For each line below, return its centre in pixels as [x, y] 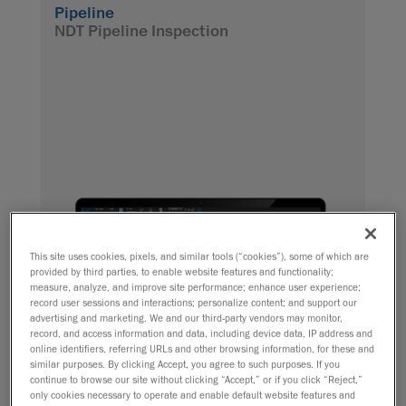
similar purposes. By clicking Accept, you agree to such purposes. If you [185, 363]
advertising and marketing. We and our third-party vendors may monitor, [187, 317]
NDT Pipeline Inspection [141, 30]
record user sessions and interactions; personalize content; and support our [194, 302]
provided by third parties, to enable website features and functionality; [182, 271]
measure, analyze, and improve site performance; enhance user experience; [196, 286]
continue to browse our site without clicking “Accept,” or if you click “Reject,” [197, 379]
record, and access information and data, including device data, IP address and [202, 333]
